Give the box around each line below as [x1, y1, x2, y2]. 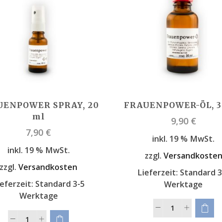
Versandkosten [18, 161, 78, 172]
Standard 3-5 [35, 178, 85, 189]
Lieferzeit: [137, 166, 180, 178]
